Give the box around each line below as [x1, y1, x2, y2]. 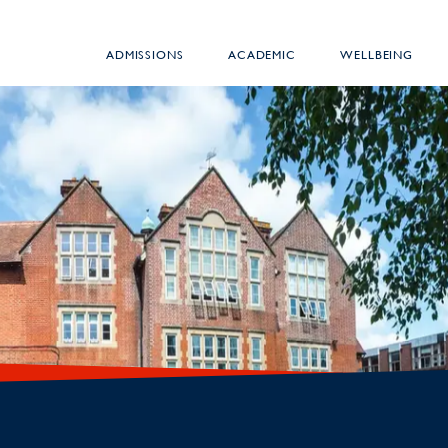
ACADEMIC [227, 46, 297, 62]
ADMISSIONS [105, 46, 184, 62]
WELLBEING [340, 46, 414, 62]
